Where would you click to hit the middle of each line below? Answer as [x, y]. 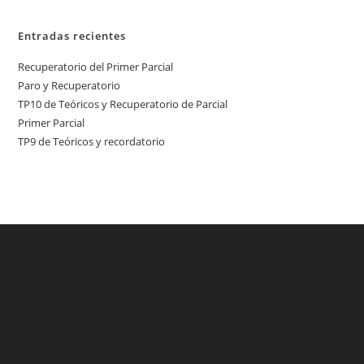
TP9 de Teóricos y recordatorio [92, 141]
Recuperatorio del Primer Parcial [96, 67]
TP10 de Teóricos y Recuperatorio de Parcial [123, 104]
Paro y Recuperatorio [69, 85]
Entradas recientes [72, 36]
